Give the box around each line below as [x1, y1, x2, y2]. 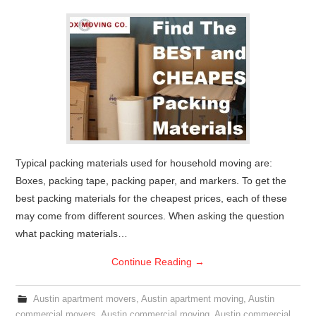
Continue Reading [111, 256, 195, 267]
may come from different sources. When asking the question [16, 210, 285, 221]
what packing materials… [16, 228, 128, 239]
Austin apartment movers [32, 294, 136, 304]
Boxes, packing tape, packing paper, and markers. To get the [16, 175, 287, 186]
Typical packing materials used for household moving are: [16, 157, 273, 169]
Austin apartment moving [140, 294, 243, 304]
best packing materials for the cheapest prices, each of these [16, 193, 288, 204]
